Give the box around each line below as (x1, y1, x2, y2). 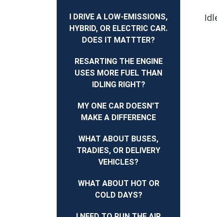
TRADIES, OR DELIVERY (77, 146, 160, 155)
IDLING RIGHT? (92, 79, 145, 89)
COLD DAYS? (94, 190, 142, 200)
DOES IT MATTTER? (82, 35, 155, 45)
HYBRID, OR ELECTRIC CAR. (69, 23, 168, 33)
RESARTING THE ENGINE (74, 56, 163, 66)
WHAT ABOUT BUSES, (78, 134, 158, 144)
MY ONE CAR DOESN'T (77, 101, 159, 110)
